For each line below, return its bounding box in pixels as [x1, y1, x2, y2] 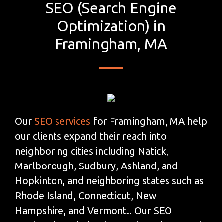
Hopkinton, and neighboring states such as [15, 174, 204, 186]
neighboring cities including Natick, [15, 145, 168, 157]
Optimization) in [56, 17, 166, 34]
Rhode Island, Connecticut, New [15, 189, 157, 201]
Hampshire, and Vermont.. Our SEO [15, 204, 172, 216]
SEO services [34, 115, 90, 127]
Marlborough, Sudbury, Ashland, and [15, 160, 178, 171]
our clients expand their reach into [15, 130, 166, 142]
